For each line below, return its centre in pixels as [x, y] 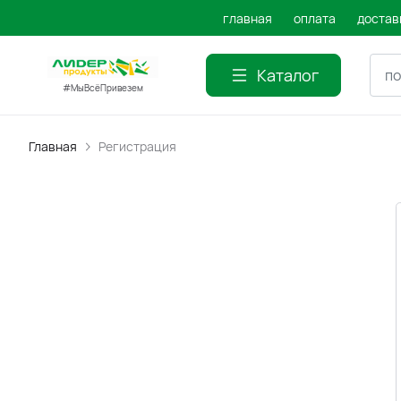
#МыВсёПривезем [103, 88]
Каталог [288, 75]
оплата [315, 18]
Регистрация [137, 146]
